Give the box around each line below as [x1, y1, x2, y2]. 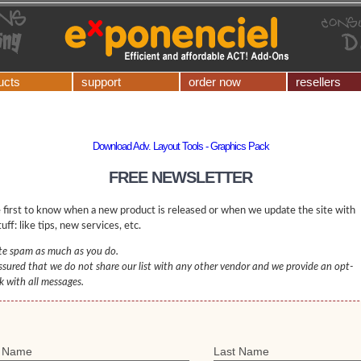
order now [189, 75, 241, 89]
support [81, 75, 121, 89]
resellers [296, 75, 341, 89]
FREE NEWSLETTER [109, 168, 252, 186]
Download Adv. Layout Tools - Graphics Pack [92, 140, 269, 152]
